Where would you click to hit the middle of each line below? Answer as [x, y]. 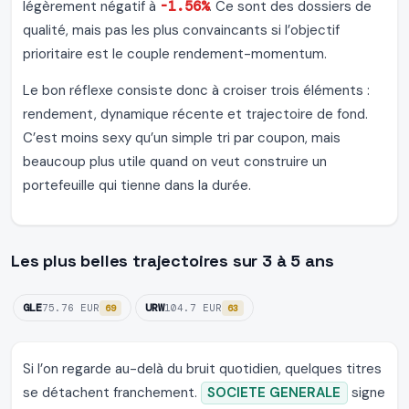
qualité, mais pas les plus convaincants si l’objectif [181, 31]
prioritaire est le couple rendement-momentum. [175, 54]
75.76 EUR [71, 308]
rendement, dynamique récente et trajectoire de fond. [195, 115]
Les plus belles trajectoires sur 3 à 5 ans [173, 261]
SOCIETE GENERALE [274, 393]
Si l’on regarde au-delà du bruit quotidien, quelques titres [202, 369]
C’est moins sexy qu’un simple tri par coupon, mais [182, 138]
